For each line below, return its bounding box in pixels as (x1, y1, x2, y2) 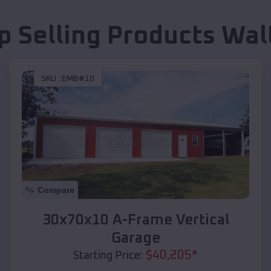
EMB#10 (62, 74, 94, 83)
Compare (38, 184, 74, 195)
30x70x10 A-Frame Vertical (42, 212, 229, 227)
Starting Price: (73, 250, 143, 261)
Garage (111, 230, 160, 246)
